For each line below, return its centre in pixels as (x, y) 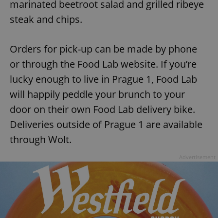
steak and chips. (46, 19)
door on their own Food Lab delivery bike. (102, 109)
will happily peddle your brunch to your (97, 94)
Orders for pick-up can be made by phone (103, 49)
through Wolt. (41, 140)
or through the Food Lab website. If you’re (103, 64)
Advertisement (197, 157)
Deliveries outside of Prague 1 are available (106, 125)
